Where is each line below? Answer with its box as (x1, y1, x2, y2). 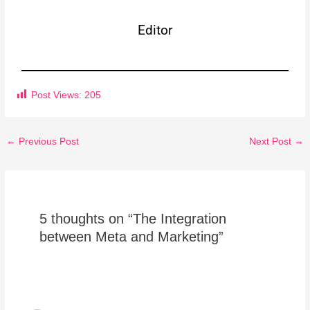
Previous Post (16, 136, 80, 147)
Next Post (248, 136, 294, 147)
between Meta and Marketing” (39, 228, 224, 244)
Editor (138, 22, 172, 39)
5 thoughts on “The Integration (39, 210, 226, 226)
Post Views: (31, 89, 82, 100)
